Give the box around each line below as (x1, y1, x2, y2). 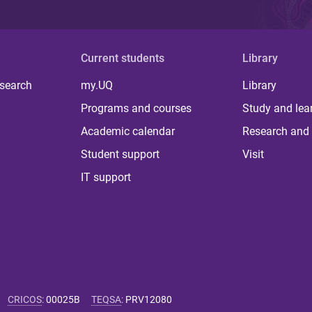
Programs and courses (81, 102, 192, 115)
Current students (81, 52, 165, 65)
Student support (81, 148, 160, 161)
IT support (81, 171, 132, 184)
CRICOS (8, 294, 42, 305)
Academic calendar (81, 125, 175, 138)
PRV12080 (125, 294, 172, 305)
